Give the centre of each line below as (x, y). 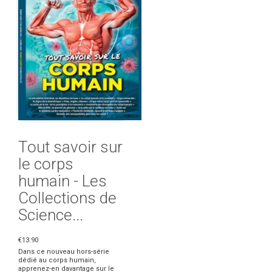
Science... (51, 215)
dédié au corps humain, (57, 260)
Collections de (67, 198)
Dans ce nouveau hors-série (64, 252)
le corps (46, 164)
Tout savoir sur (70, 147)
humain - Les (63, 181)
